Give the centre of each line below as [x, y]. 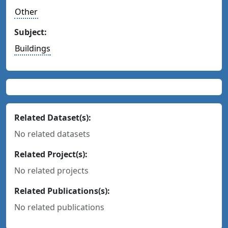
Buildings [33, 48]
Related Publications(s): [62, 191]
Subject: [31, 32]
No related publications [59, 207]
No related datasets [52, 134]
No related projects [51, 170]
